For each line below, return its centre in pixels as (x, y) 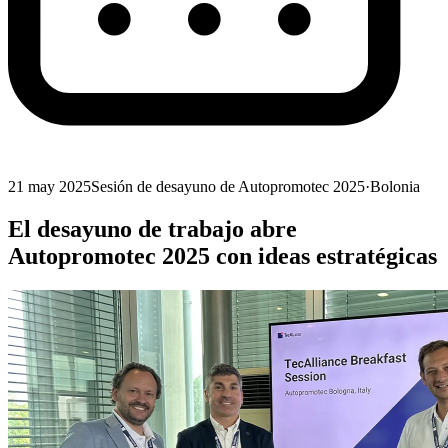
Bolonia (395, 187)
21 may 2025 (49, 187)
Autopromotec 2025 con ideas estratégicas (222, 256)
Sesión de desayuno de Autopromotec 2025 (228, 187)
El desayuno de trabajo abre (152, 229)
